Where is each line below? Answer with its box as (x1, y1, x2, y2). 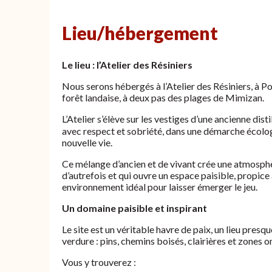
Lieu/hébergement (62, 21, 218, 44)
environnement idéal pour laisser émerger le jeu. (62, 180, 257, 192)
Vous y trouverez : (62, 256, 136, 268)
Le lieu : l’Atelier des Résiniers (62, 58, 192, 70)
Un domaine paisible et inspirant (62, 202, 207, 214)
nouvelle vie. (62, 136, 112, 148)
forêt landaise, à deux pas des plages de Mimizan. (62, 91, 264, 103)
